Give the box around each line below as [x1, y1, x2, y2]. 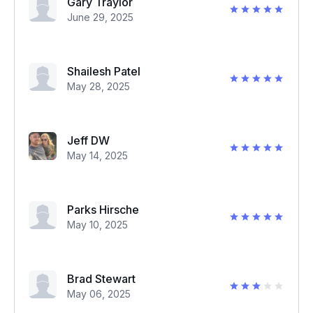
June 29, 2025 [67, 11, 133, 23]
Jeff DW [67, 133, 110, 147]
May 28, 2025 [67, 80, 130, 92]
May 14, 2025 [67, 150, 128, 161]
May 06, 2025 [67, 288, 131, 300]
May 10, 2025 [67, 219, 128, 231]
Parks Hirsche [67, 203, 139, 217]
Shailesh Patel [67, 64, 140, 78]
